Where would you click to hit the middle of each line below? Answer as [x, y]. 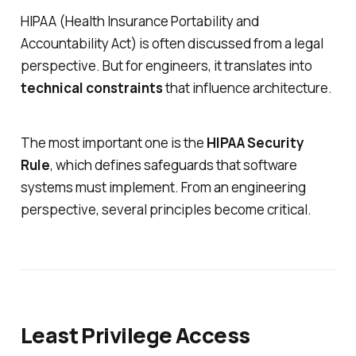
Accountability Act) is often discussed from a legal [172, 44]
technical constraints [91, 88]
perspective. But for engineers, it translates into [166, 66]
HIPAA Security [255, 143]
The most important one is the [113, 143]
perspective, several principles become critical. [166, 210]
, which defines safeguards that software [173, 165]
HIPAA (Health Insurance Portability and [139, 21]
